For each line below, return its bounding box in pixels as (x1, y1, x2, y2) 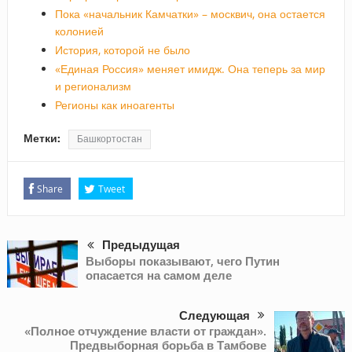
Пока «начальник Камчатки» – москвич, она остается (54, 5, 325, 21)
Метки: (23, 131, 60, 145)
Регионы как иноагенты (54, 97, 174, 112)
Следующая (179, 308, 251, 323)
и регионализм (54, 78, 131, 93)
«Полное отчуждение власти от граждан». (24, 322, 267, 339)
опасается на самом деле (85, 267, 232, 284)
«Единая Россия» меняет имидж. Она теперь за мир (54, 60, 325, 76)
